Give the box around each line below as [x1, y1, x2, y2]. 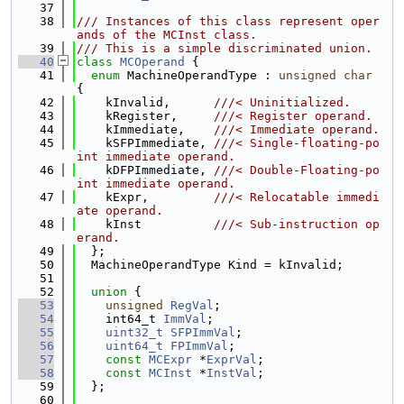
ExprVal [207, 353, 257, 366]
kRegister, [77, 109, 214, 123]
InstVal [207, 366, 257, 380]
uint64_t [106, 339, 163, 353]
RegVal [170, 298, 214, 312]
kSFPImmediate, [77, 136, 214, 150]
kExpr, [77, 190, 214, 204]
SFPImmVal [170, 326, 235, 339]
